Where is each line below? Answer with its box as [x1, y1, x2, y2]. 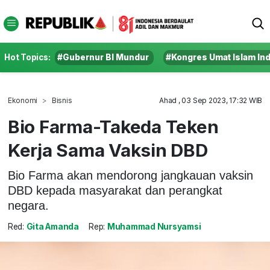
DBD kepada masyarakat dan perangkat [7, 183, 222, 197]
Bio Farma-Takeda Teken [7, 116, 219, 137]
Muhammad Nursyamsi [107, 222, 201, 232]
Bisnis [51, 96, 72, 105]
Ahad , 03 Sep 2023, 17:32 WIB [159, 96, 263, 105]
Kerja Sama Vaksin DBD [7, 139, 208, 161]
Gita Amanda [26, 222, 79, 232]
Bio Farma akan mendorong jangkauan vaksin [7, 168, 253, 182]
